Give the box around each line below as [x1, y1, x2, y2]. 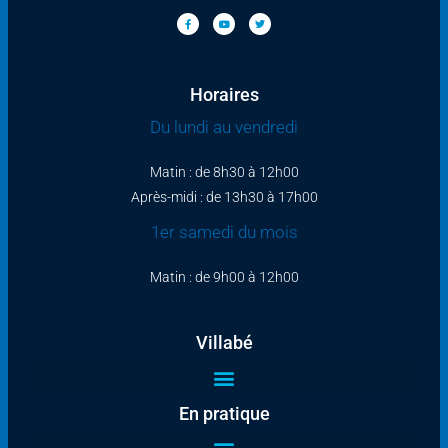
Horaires [189, 83, 259, 105]
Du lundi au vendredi [150, 116, 298, 137]
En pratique [178, 402, 270, 424]
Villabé [195, 331, 253, 353]
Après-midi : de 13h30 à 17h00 [130, 188, 318, 205]
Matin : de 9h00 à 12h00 [149, 268, 299, 285]
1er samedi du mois [150, 221, 298, 242]
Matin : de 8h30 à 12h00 [149, 163, 299, 180]
